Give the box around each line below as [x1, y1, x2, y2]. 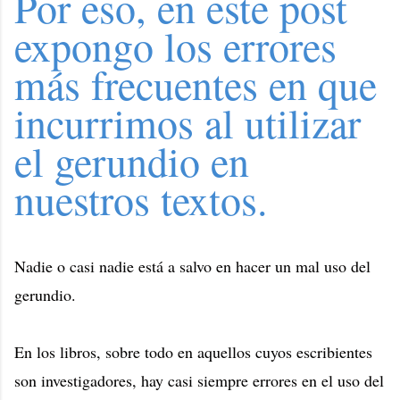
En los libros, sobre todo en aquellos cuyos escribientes [14, 341, 372, 362]
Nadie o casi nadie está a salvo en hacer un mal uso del [14, 255, 371, 277]
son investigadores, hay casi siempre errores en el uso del [14, 370, 384, 391]
